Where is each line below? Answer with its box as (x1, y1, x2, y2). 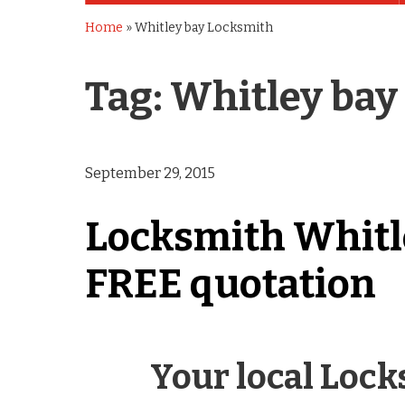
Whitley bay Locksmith (135, 19, 274, 35)
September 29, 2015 (85, 164, 216, 182)
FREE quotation (85, 259, 377, 308)
